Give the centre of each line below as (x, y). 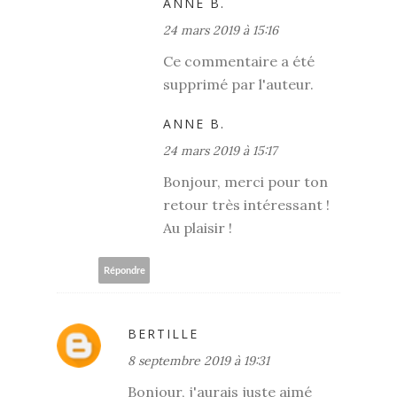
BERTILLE (163, 334)
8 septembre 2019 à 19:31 (198, 361)
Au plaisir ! (198, 228)
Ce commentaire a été (239, 62)
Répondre (124, 270)
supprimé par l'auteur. (238, 85)
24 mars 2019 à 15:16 (221, 31)
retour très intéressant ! (246, 205)
